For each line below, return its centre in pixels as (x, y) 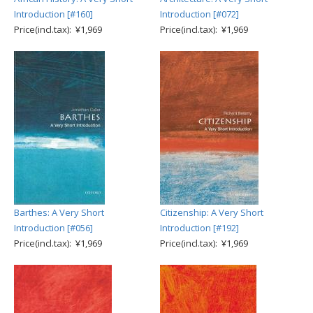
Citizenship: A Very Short (212, 212)
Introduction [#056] (53, 228)
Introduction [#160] (53, 14)
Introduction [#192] (199, 228)
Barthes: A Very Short (59, 212)
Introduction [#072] (199, 14)
